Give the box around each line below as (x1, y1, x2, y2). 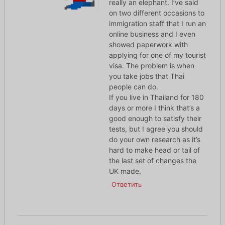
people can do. (108, 82, 158, 91)
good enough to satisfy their (108, 114, 201, 123)
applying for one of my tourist (108, 51, 206, 60)
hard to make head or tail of (108, 146, 200, 155)
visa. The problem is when (108, 61, 194, 70)
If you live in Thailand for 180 (108, 93, 204, 102)
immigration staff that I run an (108, 19, 206, 28)
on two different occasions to (108, 9, 204, 18)
